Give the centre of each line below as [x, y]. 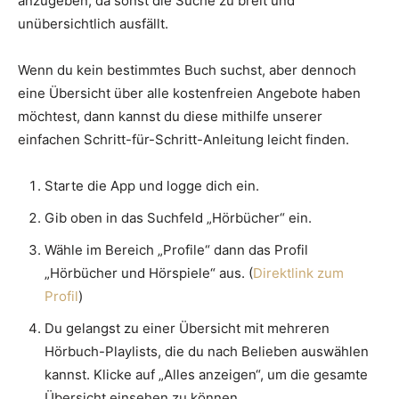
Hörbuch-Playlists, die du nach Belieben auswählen [207, 352]
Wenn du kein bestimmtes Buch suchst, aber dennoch [187, 70]
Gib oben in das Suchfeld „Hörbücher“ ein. [178, 218]
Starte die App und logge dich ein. [152, 186]
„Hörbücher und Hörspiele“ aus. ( [149, 273]
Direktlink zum [298, 273]
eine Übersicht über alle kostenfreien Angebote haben [189, 94]
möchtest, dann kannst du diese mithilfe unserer [170, 117]
